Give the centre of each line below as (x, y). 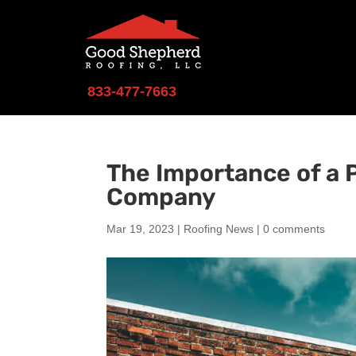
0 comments (294, 229)
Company (162, 197)
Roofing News (219, 229)
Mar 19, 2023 (141, 229)
